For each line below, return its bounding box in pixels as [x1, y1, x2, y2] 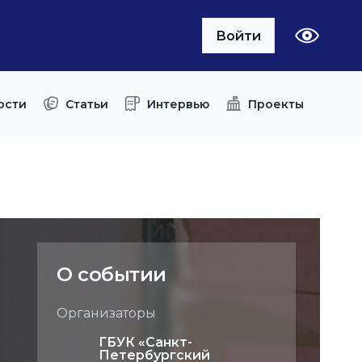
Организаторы [57, 305, 156, 321]
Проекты [248, 96, 304, 112]
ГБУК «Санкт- [99, 335, 192, 350]
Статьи [65, 96, 108, 112]
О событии [57, 263, 166, 286]
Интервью [147, 96, 209, 112]
